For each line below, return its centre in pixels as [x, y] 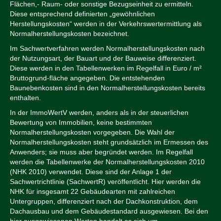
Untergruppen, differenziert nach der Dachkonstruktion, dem [104, 202]
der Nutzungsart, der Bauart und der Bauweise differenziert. [103, 58]
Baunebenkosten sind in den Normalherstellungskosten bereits [108, 88]
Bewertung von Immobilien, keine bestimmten [81, 123]
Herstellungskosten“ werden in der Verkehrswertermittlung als [106, 24]
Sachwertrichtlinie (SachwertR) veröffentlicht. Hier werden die [105, 182]
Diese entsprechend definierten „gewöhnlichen [82, 14]
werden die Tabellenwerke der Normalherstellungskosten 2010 [107, 162]
